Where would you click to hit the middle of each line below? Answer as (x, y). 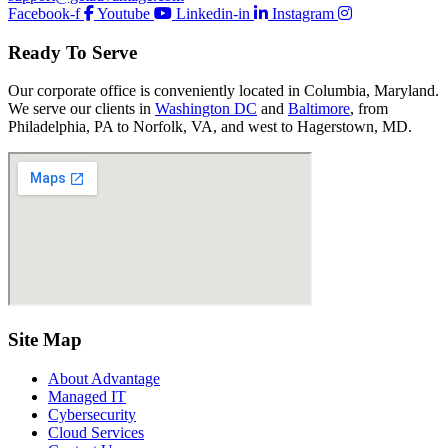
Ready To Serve (72, 52)
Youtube (123, 13)
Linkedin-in (213, 13)
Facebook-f (44, 13)
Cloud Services (96, 432)
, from (369, 109)
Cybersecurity (92, 414)
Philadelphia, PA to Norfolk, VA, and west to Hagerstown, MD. (210, 127)
